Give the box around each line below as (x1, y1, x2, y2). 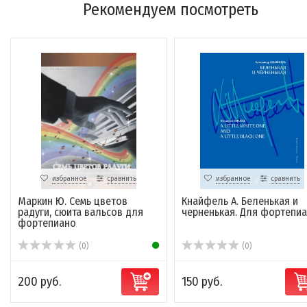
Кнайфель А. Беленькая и (181, 195, 298, 208)
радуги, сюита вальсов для (18, 206, 143, 219)
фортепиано (18, 217, 76, 230)
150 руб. (181, 274, 222, 290)
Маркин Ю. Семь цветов (18, 195, 127, 208)
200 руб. (18, 274, 61, 290)
